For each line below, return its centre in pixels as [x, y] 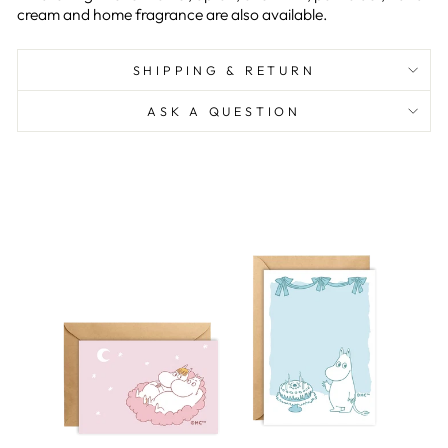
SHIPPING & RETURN [224, 69]
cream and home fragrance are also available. [172, 13]
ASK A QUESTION [224, 110]
